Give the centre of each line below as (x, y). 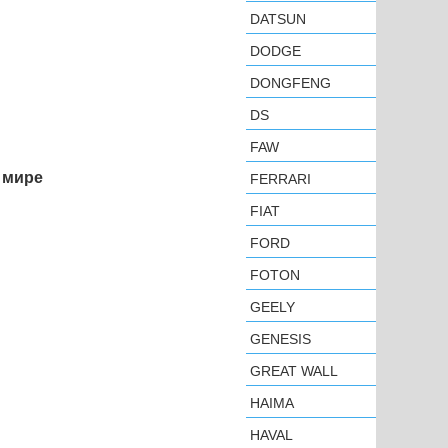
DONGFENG (290, 83)
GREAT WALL (294, 371)
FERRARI (280, 179)
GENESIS (280, 339)
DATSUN (278, 19)
